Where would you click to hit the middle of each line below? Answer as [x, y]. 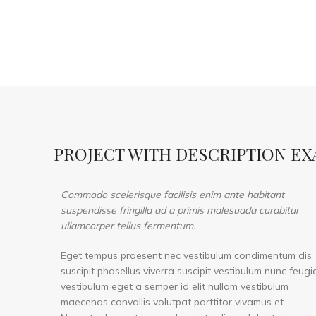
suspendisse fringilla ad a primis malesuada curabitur [180, 210]
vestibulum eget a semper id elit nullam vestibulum [175, 286]
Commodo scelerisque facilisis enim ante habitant [172, 195]
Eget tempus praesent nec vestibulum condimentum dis [186, 255]
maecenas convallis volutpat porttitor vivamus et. [173, 302]
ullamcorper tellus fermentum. [128, 226]
